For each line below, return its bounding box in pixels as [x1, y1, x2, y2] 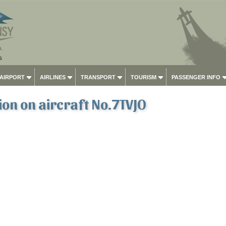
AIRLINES [39, 74, 66, 80]
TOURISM [130, 74, 156, 80]
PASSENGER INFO [171, 74, 220, 80]
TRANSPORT [80, 74, 116, 80]
